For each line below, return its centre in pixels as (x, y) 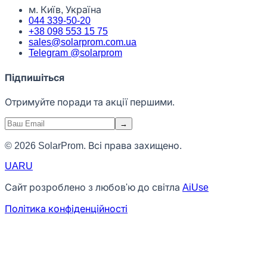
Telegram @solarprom (75, 53)
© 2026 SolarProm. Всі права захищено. (93, 145)
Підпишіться (35, 77)
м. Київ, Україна (65, 10)
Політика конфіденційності (66, 209)
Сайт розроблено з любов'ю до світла (94, 187)
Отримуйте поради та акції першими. (90, 102)
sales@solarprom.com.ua (83, 42)
